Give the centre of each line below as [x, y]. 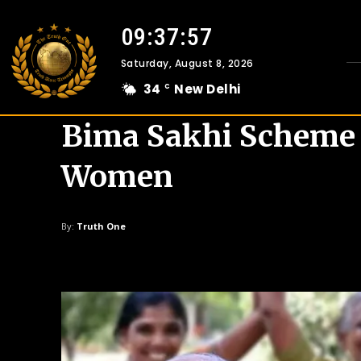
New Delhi [207, 89]
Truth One [101, 226]
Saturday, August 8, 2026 [187, 63]
